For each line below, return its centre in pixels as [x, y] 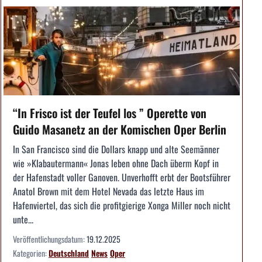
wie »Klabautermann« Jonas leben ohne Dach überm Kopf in [116, 163]
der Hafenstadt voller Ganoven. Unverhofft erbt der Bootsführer [122, 177]
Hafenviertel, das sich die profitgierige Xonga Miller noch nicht [122, 205]
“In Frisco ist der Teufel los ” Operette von [110, 113]
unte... [23, 219]
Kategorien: [31, 253]
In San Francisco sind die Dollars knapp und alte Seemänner [116, 149]
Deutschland [69, 253]
